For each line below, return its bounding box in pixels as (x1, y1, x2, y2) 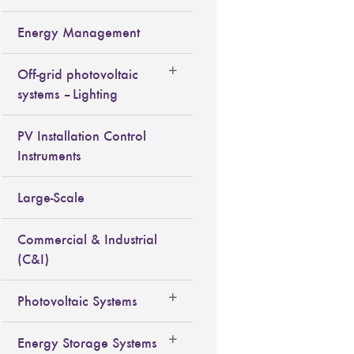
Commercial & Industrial (17, 230, 158, 248)
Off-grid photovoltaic (17, 65, 139, 83)
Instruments (17, 146, 81, 164)
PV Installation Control (17, 126, 147, 145)
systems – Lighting (17, 85, 119, 103)
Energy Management (17, 23, 141, 41)
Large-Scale (17, 188, 85, 206)
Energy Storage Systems (17, 333, 157, 352)
